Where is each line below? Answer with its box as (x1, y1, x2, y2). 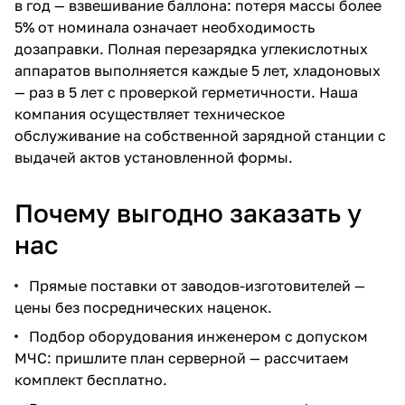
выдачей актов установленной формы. (14, 147, 293, 166)
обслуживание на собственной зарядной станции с (14, 126, 386, 145)
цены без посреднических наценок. (14, 297, 272, 316)
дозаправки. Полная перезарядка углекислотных (14, 39, 368, 58)
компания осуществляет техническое (14, 104, 285, 123)
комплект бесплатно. (14, 370, 167, 389)
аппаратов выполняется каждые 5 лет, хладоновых (14, 61, 381, 80)
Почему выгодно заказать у (14, 197, 362, 228)
